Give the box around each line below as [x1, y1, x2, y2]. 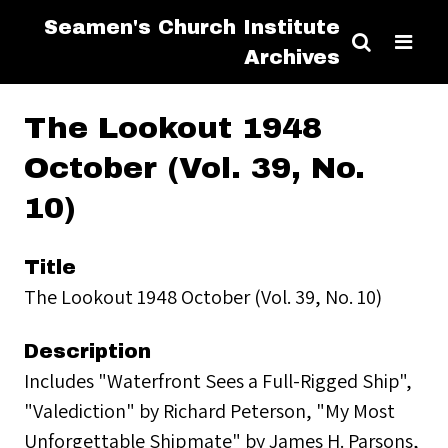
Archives [244, 46, 340, 68]
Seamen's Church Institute [44, 16, 340, 38]
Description [24, 340, 151, 362]
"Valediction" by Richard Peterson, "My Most [24, 397, 395, 424]
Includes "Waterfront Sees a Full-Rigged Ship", [24, 367, 412, 394]
